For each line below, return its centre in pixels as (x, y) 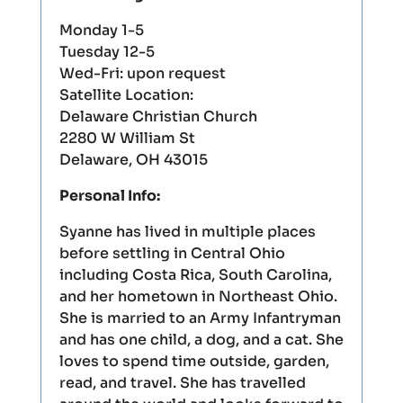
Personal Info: (109, 196)
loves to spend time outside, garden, (194, 361)
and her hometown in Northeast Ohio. (198, 296)
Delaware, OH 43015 (133, 160)
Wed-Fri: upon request (142, 73)
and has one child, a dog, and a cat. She (201, 340)
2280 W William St (127, 138)
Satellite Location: (126, 95)
